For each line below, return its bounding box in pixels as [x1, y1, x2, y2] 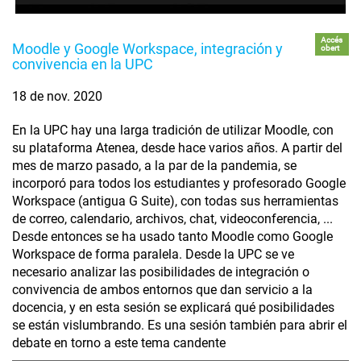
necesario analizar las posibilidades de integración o [12, 264, 309, 280]
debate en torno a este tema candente [12, 335, 226, 351]
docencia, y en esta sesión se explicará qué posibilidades [12, 300, 334, 316]
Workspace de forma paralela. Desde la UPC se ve [12, 247, 294, 263]
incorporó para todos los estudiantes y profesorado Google [12, 176, 346, 192]
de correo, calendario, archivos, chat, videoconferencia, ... [12, 211, 333, 227]
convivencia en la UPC [12, 56, 153, 73]
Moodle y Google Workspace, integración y [12, 40, 283, 58]
